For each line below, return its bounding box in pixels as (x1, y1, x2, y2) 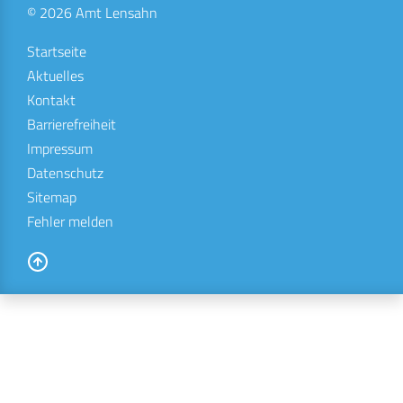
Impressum (27, 137, 93, 159)
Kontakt (27, 88, 76, 111)
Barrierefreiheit (27, 112, 116, 135)
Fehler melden (27, 210, 113, 232)
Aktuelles (27, 64, 84, 86)
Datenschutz (27, 161, 103, 184)
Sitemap (27, 185, 76, 208)
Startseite (27, 40, 86, 62)
